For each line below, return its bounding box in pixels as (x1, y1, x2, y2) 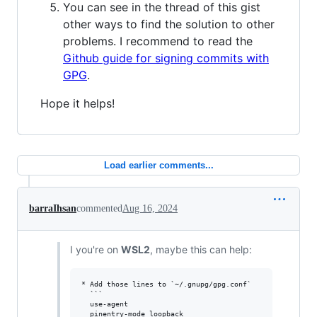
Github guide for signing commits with (63, 51, 269, 66)
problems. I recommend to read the (63, 34, 253, 49)
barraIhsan (29, 203, 76, 214)
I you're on (69, 243, 121, 256)
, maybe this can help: (149, 243, 252, 256)
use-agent (81, 300, 132, 309)
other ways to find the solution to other (63, 17, 275, 32)
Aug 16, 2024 (122, 203, 178, 214)
